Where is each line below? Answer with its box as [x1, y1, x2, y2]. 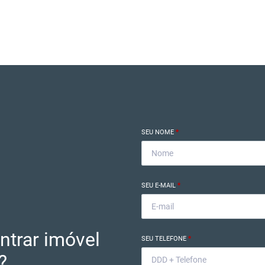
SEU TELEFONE [141, 234, 188, 243]
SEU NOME [141, 128, 176, 136]
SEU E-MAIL [141, 181, 177, 189]
